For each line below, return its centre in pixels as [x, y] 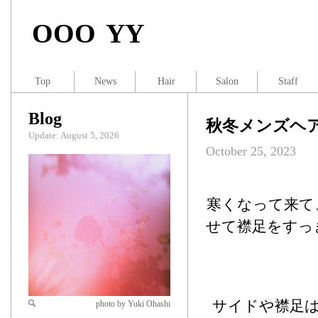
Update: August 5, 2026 [74, 135]
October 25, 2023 [251, 151]
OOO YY [88, 33]
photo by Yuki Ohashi [133, 304]
